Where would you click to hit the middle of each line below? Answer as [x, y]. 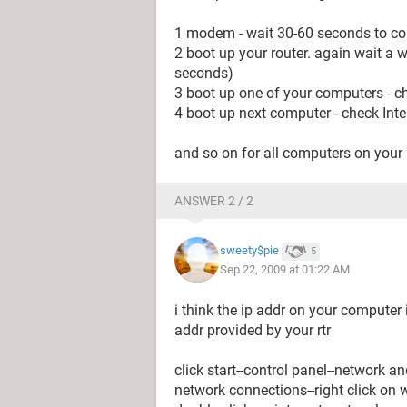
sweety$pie [249, 251]
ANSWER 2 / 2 [214, 201]
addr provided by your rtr [253, 330]
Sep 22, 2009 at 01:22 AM [285, 269]
